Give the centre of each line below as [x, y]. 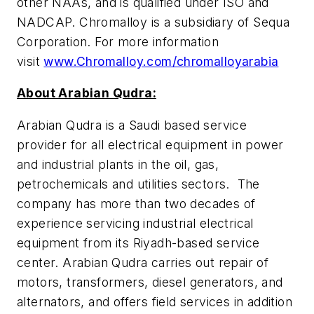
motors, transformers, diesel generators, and [150, 282]
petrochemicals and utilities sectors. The [138, 184]
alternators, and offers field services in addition [155, 301]
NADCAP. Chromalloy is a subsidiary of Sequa [153, 22]
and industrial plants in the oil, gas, [118, 164]
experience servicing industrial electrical [135, 223]
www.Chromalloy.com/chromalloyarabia [161, 61]
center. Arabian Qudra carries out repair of [143, 262]
